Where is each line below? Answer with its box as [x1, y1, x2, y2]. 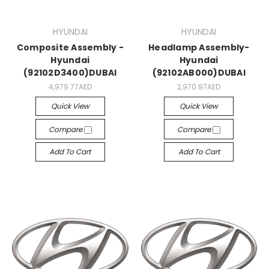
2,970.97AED [177, 82, 221, 92]
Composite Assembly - [16, 41, 124, 54]
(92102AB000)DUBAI [152, 67, 246, 79]
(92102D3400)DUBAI [23, 67, 117, 79]
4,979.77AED [48, 82, 92, 92]
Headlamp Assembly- [148, 41, 250, 54]
